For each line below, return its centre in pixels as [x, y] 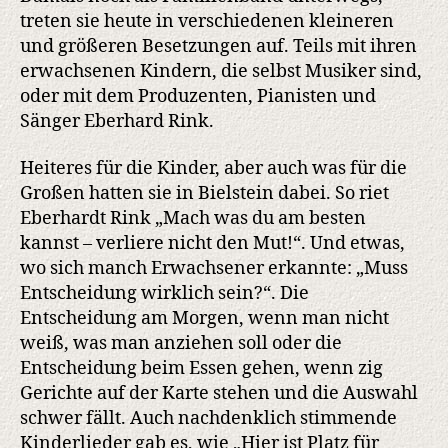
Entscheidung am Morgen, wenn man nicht [204, 319]
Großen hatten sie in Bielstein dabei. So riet [204, 194]
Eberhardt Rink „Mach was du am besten [193, 219]
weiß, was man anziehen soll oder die [181, 344]
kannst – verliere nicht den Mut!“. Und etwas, [212, 244]
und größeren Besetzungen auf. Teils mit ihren [218, 46]
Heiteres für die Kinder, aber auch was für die [213, 169]
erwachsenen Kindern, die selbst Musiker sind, [221, 71]
